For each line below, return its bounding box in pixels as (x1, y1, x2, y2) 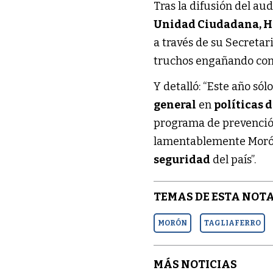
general (154, 97, 197, 112)
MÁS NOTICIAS (154, 258, 238, 272)
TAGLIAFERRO (204, 218, 261, 227)
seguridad (154, 152, 211, 166)
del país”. (210, 152, 257, 166)
